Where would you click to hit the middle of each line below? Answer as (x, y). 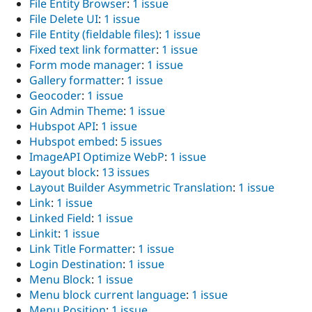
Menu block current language (108, 295)
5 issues (141, 142)
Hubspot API (62, 126)
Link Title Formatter (81, 249)
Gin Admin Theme (76, 111)
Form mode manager (85, 65)
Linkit (44, 234)
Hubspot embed (72, 142)
